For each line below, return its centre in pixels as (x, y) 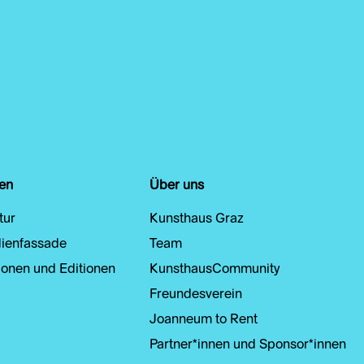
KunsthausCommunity (214, 270)
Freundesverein (196, 295)
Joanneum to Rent (204, 321)
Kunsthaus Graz (197, 220)
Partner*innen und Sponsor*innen (248, 346)
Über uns (177, 186)
